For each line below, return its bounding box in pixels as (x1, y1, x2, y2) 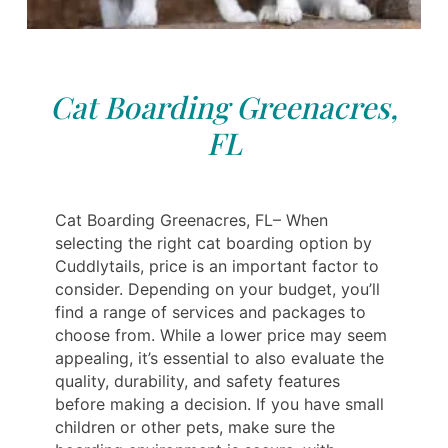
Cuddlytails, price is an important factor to (55, 256, 379, 277)
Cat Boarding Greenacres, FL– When (55, 210, 328, 231)
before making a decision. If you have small (55, 394, 384, 415)
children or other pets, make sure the (55, 417, 335, 438)
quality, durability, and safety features (55, 371, 340, 392)
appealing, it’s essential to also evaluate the (55, 348, 384, 369)
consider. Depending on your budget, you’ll (55, 279, 380, 300)
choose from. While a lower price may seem (55, 325, 387, 346)
